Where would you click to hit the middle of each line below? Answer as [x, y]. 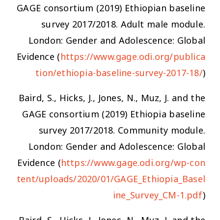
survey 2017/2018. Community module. [122, 130]
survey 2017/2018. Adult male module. [123, 24]
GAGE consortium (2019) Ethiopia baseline [114, 114]
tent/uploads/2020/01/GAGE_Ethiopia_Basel [111, 179]
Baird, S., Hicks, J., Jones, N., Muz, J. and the [112, 98]
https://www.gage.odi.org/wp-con [133, 163]
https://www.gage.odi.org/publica [133, 57]
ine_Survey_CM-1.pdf [158, 195]
